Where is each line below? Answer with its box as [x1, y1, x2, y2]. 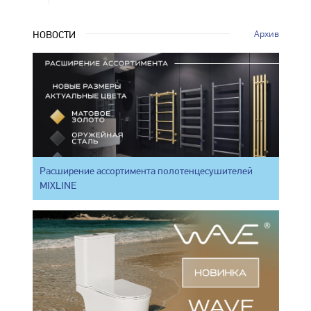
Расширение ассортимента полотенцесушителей [39, 164, 253, 177]
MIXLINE [39, 178, 76, 192]
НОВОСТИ [32, 28, 76, 41]
